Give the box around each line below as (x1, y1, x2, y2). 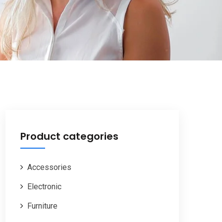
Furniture (27, 201, 57, 211)
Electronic (27, 181, 61, 191)
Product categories (20, 129, 118, 143)
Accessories (27, 162, 71, 172)
